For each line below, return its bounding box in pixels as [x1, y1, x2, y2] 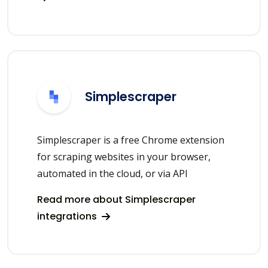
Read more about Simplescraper [37, 192, 196, 206]
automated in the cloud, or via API [37, 166, 188, 180]
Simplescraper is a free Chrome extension [37, 133, 224, 147]
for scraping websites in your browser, [37, 150, 211, 163]
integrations [37, 209, 99, 223]
